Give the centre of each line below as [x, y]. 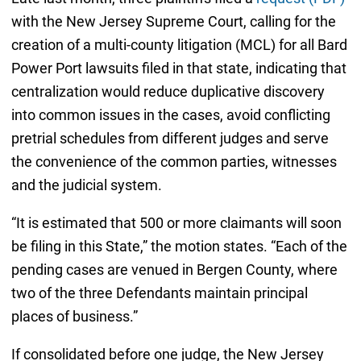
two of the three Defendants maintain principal [159, 293]
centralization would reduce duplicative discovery [168, 92]
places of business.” [74, 317]
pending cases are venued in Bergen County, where [174, 270]
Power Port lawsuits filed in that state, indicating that [178, 68]
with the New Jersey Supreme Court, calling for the [173, 22]
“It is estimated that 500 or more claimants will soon [176, 223]
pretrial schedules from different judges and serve [170, 139]
